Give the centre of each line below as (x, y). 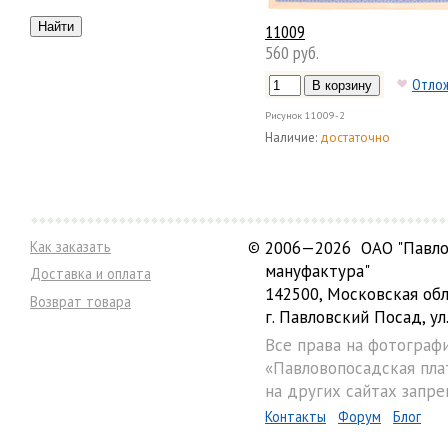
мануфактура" (317, 271)
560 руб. (292, 53)
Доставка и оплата (90, 274)
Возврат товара (80, 301)
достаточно (355, 138)
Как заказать (70, 247)
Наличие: (291, 138)
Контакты (295, 417)
